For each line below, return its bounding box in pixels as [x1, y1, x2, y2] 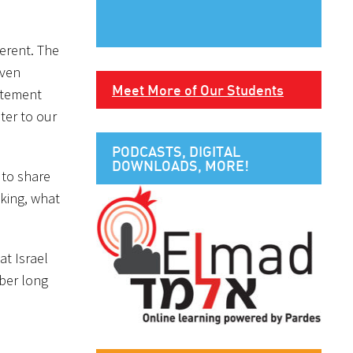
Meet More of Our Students [112, 80, 284, 98]
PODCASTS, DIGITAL [112, 142, 240, 160]
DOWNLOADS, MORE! [112, 156, 249, 174]
